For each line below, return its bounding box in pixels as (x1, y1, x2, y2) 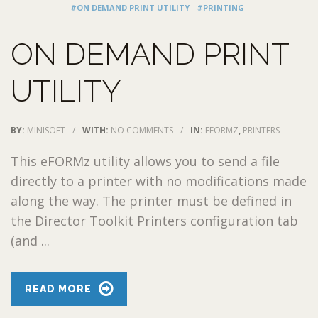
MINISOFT (27, 124, 65, 136)
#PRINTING (197, 1, 244, 13)
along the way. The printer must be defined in (11, 192, 292, 209)
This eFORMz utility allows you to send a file (11, 152, 280, 170)
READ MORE (25, 283, 92, 295)
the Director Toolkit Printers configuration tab (11, 212, 298, 229)
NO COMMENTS (111, 124, 173, 136)
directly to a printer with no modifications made (11, 172, 307, 190)
